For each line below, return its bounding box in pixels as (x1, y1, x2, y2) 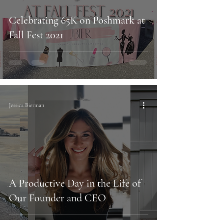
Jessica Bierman (9, 102, 44, 109)
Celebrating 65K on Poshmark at (9, 14, 145, 27)
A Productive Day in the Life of (9, 177, 141, 190)
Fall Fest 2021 (9, 28, 63, 41)
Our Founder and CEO (9, 192, 106, 204)
